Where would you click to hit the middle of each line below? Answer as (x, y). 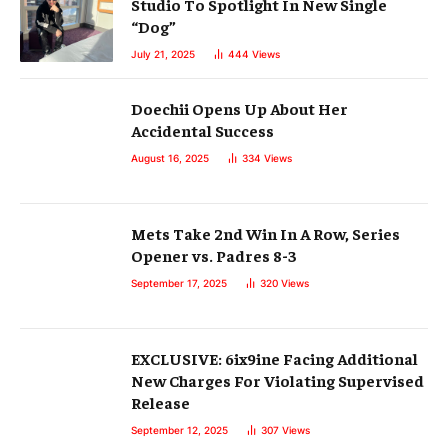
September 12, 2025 (179, 430)
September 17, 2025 (179, 283)
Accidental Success (202, 130)
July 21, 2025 (163, 54)
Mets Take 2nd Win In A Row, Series (265, 233)
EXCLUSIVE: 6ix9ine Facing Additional (274, 358)
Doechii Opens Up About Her (239, 108)
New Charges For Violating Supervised (277, 380)
